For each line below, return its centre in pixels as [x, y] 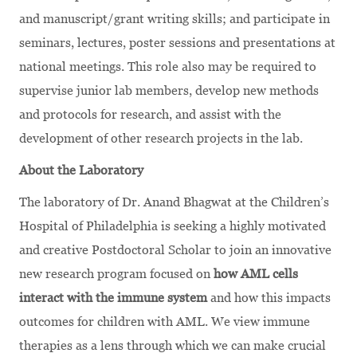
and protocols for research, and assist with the [150, 114]
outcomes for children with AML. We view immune [165, 321]
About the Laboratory [81, 170]
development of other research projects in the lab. [161, 138]
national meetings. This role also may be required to [168, 66]
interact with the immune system [115, 297]
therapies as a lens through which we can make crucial [173, 345]
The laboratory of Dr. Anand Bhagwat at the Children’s [174, 202]
